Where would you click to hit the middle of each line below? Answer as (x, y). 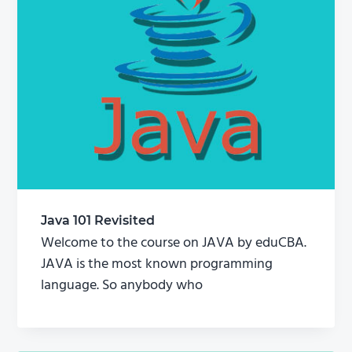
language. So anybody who (122, 285)
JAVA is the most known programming (157, 264)
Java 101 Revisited (98, 220)
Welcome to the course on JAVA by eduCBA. (174, 243)
